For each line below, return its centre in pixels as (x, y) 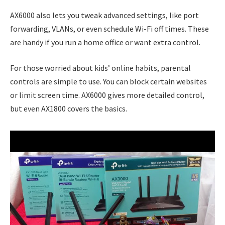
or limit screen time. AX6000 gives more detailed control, (107, 95)
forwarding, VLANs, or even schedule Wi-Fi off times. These (109, 28)
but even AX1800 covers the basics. (69, 109)
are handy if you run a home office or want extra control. (105, 42)
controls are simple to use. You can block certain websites (108, 82)
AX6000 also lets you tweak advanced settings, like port (104, 15)
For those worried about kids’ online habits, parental (100, 68)
